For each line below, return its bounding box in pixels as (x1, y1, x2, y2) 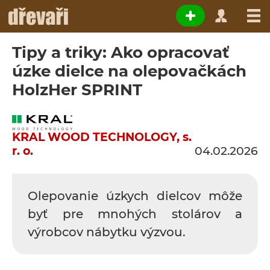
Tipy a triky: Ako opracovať (12, 43, 229, 62)
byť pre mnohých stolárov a (28, 207, 242, 221)
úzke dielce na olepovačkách (12, 61, 246, 81)
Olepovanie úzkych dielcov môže (28, 189, 242, 203)
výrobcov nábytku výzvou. (28, 225, 186, 239)
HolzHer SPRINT (12, 80, 142, 99)
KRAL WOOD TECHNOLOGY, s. (12, 130, 192, 144)
